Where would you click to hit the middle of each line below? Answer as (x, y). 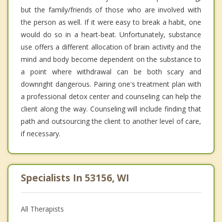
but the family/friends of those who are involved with (111, 9)
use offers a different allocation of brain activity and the (111, 47)
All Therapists (42, 209)
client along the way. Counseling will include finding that (111, 109)
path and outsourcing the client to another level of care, (111, 121)
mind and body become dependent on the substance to (111, 59)
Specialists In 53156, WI (75, 178)
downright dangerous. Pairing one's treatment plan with (111, 84)
